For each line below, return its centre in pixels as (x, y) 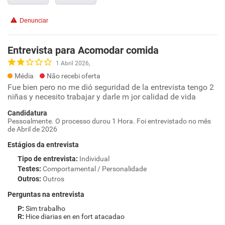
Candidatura (27, 113)
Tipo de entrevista (47, 159)
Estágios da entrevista (43, 145)
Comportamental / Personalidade (95, 169)
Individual (94, 159)
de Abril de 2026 (32, 129)
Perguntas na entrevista (46, 194)
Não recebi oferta (74, 76)
